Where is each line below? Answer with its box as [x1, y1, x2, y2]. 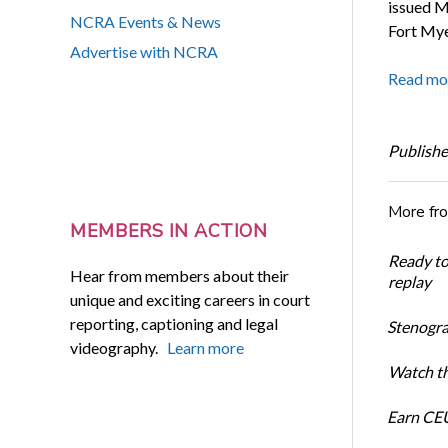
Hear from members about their [70, 265, 290, 285]
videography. [70, 337, 168, 357]
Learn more [167, 337, 245, 357]
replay [387, 271, 431, 291]
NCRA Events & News [70, 12, 222, 32]
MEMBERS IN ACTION [70, 219, 268, 244]
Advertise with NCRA [70, 42, 219, 62]
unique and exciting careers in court [70, 289, 311, 309]
